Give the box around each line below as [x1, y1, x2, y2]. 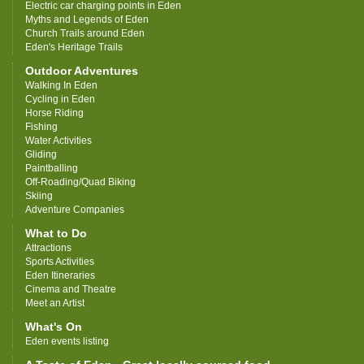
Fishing [25, 121, 58, 133]
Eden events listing [25, 336, 109, 348]
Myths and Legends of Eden [25, 14, 149, 26]
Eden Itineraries [25, 270, 95, 282]
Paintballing [25, 162, 78, 175]
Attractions [25, 242, 71, 254]
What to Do [25, 227, 87, 240]
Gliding [25, 149, 57, 161]
